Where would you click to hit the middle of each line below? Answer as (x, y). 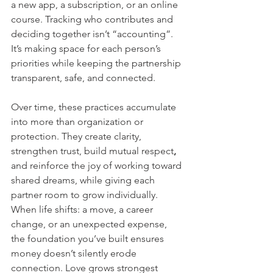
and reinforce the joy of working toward (97, 166)
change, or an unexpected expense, (90, 224)
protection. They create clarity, (77, 136)
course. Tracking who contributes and (93, 19)
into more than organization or (78, 122)
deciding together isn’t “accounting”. (93, 34)
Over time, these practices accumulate (95, 107)
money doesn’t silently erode (75, 253)
